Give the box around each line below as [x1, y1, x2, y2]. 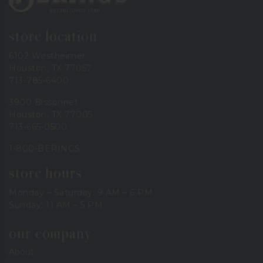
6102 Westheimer [9, 50, 86, 61]
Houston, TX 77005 [9, 109, 93, 120]
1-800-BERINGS [9, 143, 80, 154]
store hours [9, 163, 82, 182]
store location [9, 26, 97, 45]
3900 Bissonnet [9, 96, 78, 107]
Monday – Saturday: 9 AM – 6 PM [9, 187, 153, 198]
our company [9, 224, 91, 242]
